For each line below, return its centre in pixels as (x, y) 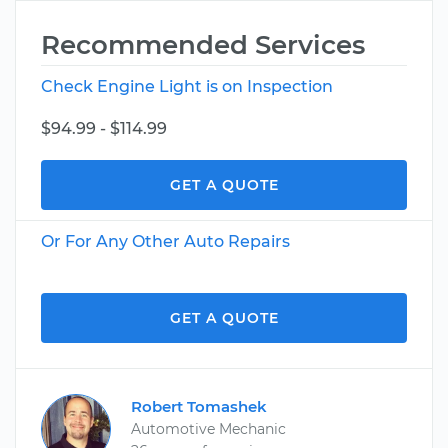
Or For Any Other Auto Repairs (165, 241)
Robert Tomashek (199, 406)
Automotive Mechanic (208, 429)
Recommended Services (203, 45)
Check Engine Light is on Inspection (187, 86)
